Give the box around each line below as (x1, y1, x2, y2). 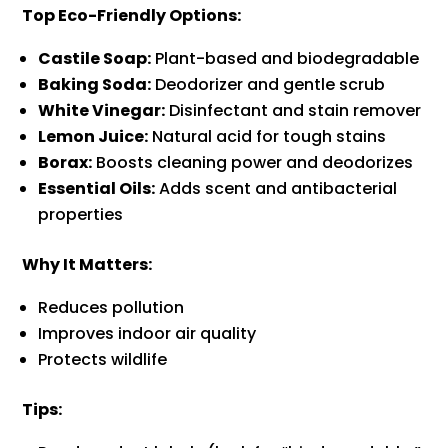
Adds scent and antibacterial (155, 177, 398, 201)
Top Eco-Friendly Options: (22, 4, 242, 28)
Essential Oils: (38, 177, 156, 201)
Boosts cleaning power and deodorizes (92, 151, 414, 175)
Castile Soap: (38, 47, 152, 71)
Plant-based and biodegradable (151, 47, 420, 71)
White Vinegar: (38, 99, 166, 123)
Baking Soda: (38, 73, 152, 97)
